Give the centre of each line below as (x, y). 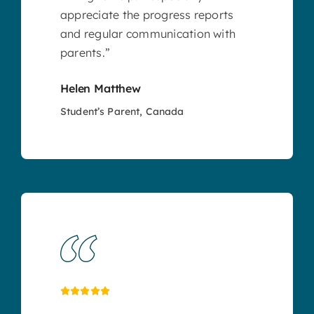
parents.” (85, 53)
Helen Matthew (100, 89)
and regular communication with (148, 34)
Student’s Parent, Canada (122, 112)
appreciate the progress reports (147, 15)
